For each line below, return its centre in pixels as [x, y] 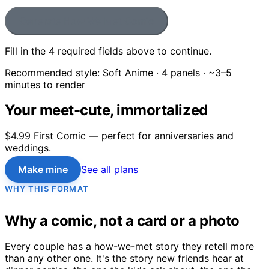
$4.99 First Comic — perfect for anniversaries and [119, 135]
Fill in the [27, 51]
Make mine [43, 169]
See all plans [110, 169]
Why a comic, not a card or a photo [122, 221]
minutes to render [45, 84]
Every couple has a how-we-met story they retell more [129, 246]
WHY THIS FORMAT [47, 188]
